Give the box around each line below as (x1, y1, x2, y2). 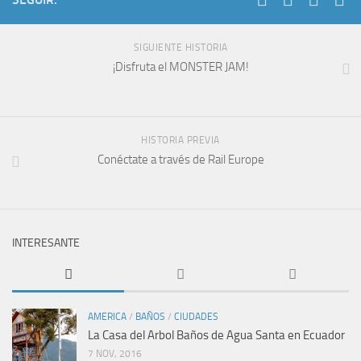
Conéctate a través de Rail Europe (97, 151, 264, 167)
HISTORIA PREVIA (141, 134, 220, 146)
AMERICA (88, 310, 127, 322)
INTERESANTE (12, 235, 80, 250)
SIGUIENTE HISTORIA (133, 41, 228, 53)
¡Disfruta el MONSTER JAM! (112, 59, 249, 74)
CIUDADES (174, 310, 218, 322)
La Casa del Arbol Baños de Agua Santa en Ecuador (88, 327, 345, 342)
